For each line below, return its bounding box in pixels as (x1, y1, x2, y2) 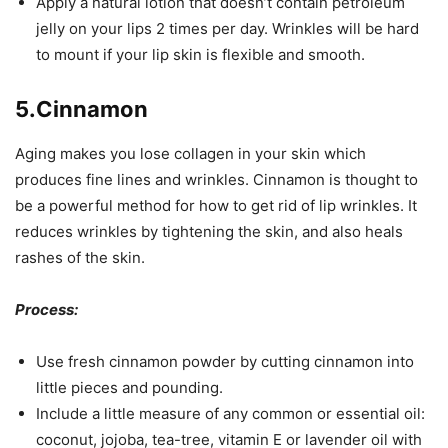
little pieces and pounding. (36, 378, 223, 397)
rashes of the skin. (15, 248, 145, 267)
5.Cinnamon (15, 96, 148, 122)
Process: (15, 300, 78, 319)
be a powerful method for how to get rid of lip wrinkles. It (15, 196, 417, 215)
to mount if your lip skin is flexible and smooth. (36, 45, 365, 64)
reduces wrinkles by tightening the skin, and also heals (15, 222, 403, 241)
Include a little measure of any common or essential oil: (36, 404, 425, 423)
